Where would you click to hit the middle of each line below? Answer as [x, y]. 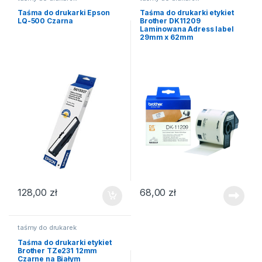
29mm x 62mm [166, 37]
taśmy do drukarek [47, 228]
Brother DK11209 [170, 21]
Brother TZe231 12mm [57, 250]
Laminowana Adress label [187, 29]
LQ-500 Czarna [45, 21]
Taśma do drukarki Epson [63, 13]
